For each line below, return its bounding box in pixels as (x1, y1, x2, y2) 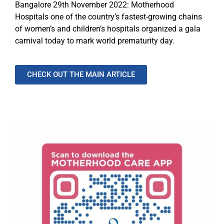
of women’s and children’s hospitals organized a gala (15, 24, 200, 34)
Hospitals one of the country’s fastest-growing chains (15, 12, 202, 22)
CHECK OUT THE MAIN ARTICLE (27, 70, 135, 79)
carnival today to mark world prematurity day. (15, 36, 174, 46)
